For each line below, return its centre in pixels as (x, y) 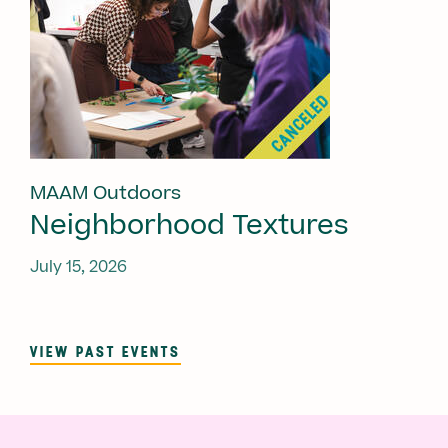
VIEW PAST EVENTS (105, 350)
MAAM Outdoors (105, 193)
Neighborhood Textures (189, 225)
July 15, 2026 (78, 266)
